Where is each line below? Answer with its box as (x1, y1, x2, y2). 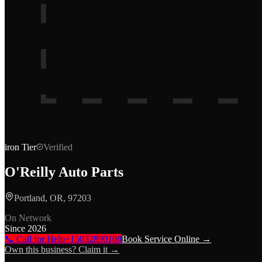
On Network (5, 212, 51, 223)
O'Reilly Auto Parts (5, 164, 123, 180)
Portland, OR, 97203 (14, 192, 91, 203)
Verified (43, 142, 73, 152)
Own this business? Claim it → (5, 244, 119, 254)
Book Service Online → (122, 233, 211, 244)
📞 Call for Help (5, 233, 65, 244)
